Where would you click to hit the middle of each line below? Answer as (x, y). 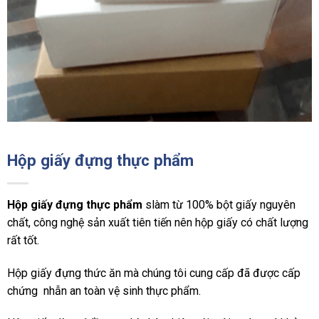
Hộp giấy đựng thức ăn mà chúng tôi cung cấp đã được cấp (154, 273)
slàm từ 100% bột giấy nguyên (219, 204)
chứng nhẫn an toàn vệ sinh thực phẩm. (104, 291)
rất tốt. (23, 240)
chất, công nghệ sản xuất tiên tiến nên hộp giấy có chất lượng (158, 222)
